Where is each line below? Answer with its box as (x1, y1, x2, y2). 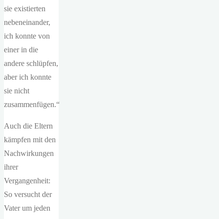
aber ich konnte (4, 73, 51, 81)
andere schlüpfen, (4, 59, 58, 67)
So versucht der (4, 190, 52, 198)
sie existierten (4, 4, 45, 13)
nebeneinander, (4, 18, 50, 26)
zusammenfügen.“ (4, 100, 60, 109)
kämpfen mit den (4, 135, 56, 144)
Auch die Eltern (4, 122, 53, 130)
